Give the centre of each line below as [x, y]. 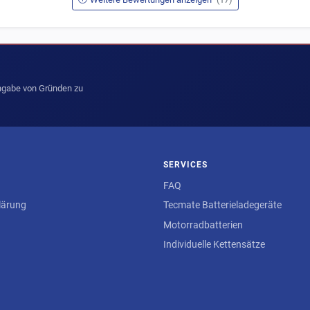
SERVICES [185, 164]
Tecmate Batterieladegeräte [222, 205]
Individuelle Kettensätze [214, 245]
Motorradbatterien [203, 225]
